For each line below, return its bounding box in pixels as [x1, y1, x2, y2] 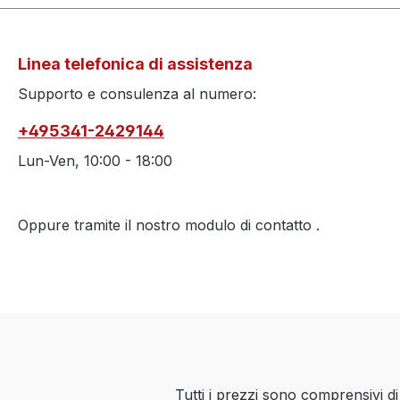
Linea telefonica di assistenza [18, 54, 253, 74]
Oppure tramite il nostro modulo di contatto [18, 216, 316, 235]
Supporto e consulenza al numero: [18, 85, 256, 104]
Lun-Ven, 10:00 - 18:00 [18, 152, 172, 171]
